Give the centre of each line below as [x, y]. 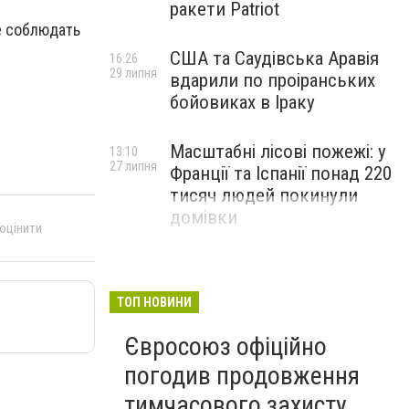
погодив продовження [242, 376]
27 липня [133, 166]
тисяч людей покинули [264, 195]
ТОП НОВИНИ [154, 302]
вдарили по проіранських [273, 80]
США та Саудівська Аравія [274, 58]
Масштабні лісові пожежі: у [278, 152]
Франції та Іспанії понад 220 [281, 173]
